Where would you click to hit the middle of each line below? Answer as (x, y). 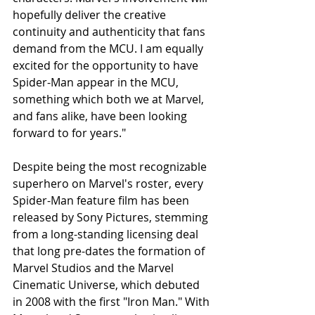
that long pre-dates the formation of (110, 251)
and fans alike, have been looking (101, 116)
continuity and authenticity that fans (110, 31)
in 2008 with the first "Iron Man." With (112, 301)
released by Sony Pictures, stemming (112, 217)
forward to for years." (69, 133)
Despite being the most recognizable (111, 166)
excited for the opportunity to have (107, 65)
